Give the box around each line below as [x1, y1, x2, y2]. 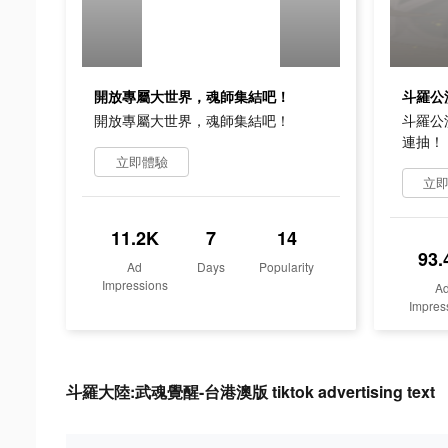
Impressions [101, 275, 168, 293]
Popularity [259, 257, 315, 275]
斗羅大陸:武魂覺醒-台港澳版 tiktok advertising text [66, 379, 435, 403]
